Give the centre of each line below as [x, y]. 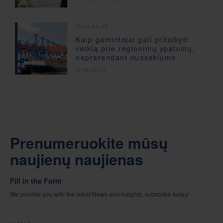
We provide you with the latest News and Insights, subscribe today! [100, 194]
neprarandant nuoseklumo [126, 57]
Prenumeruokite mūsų [89, 142]
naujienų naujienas [77, 159]
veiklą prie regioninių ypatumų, [135, 49]
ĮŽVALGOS [91, 70]
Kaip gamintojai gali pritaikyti [132, 40]
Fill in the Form [36, 180]
